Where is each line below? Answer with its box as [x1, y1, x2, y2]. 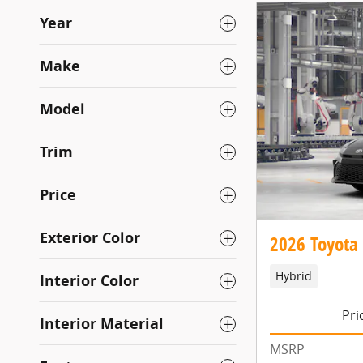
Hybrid [275, 268, 312, 284]
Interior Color [40, 271, 139, 291]
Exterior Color [40, 228, 140, 248]
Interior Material [40, 314, 164, 334]
